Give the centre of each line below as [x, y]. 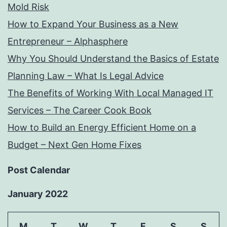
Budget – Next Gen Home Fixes [74, 145]
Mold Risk [28, 7]
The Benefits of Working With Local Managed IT [110, 93]
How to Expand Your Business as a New [93, 24]
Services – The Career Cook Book [80, 110]
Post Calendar [39, 170]
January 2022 [38, 194]
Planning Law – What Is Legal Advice [86, 76]
